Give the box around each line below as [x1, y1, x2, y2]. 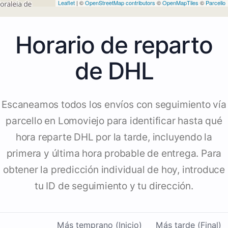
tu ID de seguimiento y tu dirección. [35, 180, 193, 192]
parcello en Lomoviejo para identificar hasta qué [6, 115, 222, 127]
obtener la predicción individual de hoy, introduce [3, 164, 225, 176]
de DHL [74, 56, 154, 85]
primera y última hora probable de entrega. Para [6, 148, 222, 160]
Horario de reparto [15, 31, 213, 60]
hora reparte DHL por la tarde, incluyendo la [15, 131, 213, 144]
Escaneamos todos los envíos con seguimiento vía [2, 99, 226, 111]
